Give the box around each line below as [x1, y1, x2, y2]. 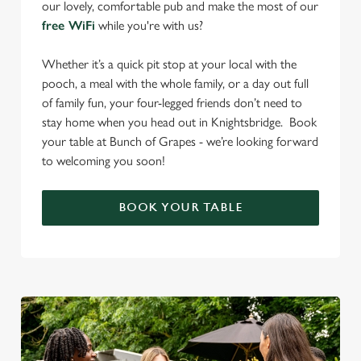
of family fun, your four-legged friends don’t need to [42, 95, 302, 110]
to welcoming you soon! [42, 153, 168, 168]
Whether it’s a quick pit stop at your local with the [42, 56, 297, 72]
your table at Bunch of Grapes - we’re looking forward [42, 134, 318, 149]
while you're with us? [95, 18, 206, 33]
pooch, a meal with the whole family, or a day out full [42, 76, 309, 91]
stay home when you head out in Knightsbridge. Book [42, 114, 317, 130]
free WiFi [42, 18, 95, 33]
